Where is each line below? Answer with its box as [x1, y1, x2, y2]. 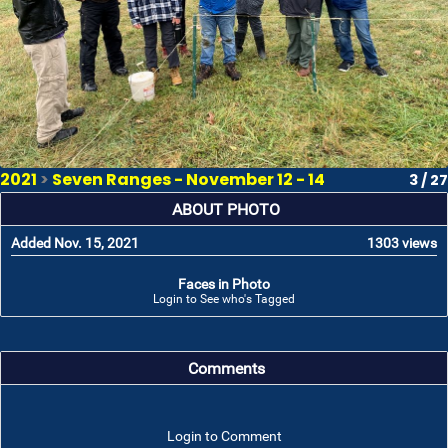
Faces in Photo [178, 276, 270, 292]
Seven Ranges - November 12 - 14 [52, 168, 325, 191]
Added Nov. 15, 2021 [11, 235, 139, 251]
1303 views [367, 235, 437, 251]
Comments [187, 360, 265, 378]
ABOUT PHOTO [172, 201, 280, 219]
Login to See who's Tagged [153, 292, 295, 306]
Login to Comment [166, 428, 282, 444]
